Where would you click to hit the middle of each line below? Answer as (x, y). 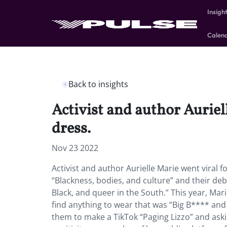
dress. (71, 129)
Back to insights (98, 84)
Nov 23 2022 (75, 148)
